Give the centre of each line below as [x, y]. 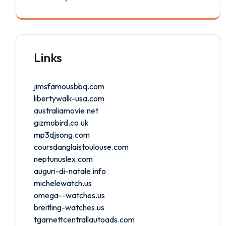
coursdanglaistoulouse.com [81, 147]
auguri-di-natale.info [70, 171]
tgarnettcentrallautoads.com [84, 219]
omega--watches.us [69, 195]
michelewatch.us [63, 183]
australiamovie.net [66, 110]
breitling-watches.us [69, 207]
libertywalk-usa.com [69, 98]
